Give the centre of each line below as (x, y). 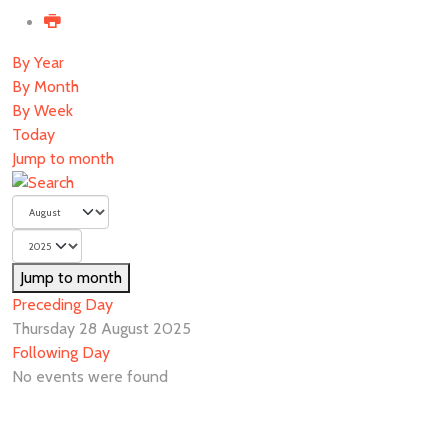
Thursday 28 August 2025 (101, 328)
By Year (38, 62)
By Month (45, 86)
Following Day (61, 352)
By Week (42, 110)
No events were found (90, 376)
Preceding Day (62, 304)
